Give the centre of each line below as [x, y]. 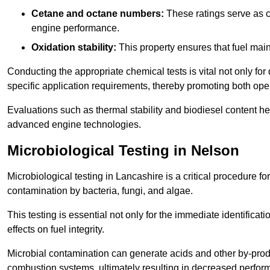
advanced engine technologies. [74, 125]
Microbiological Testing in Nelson [123, 151]
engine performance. [75, 28]
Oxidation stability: [74, 48]
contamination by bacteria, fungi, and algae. [100, 191]
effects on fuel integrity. [56, 230]
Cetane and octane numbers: [99, 14]
